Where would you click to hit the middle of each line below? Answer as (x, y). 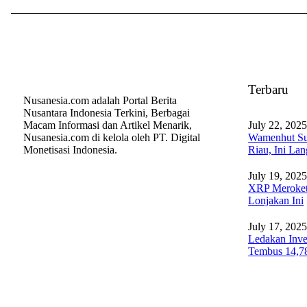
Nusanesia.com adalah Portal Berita (100, 100)
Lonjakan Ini (276, 200)
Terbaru (269, 89)
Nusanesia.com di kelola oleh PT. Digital (111, 137)
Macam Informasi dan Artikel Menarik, (107, 125)
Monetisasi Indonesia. (70, 150)
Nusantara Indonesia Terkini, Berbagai (106, 113)
